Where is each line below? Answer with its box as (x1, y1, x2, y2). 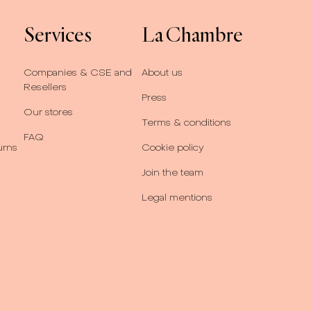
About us (141, 67, 183, 79)
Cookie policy (141, 142, 204, 154)
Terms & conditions (141, 117, 231, 129)
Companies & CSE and (23, 67, 132, 79)
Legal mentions (141, 192, 212, 204)
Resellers (23, 81, 67, 94)
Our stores (23, 106, 73, 119)
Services (23, 21, 92, 48)
